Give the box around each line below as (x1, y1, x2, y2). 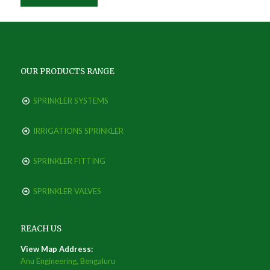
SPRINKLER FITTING (33, 156, 105, 166)
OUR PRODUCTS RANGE (20, 66, 115, 77)
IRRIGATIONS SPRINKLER (33, 126, 124, 136)
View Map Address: (20, 244, 93, 254)
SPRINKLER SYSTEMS (33, 96, 108, 105)
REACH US (20, 224, 61, 234)
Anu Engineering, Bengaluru (20, 256, 115, 266)
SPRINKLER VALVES (33, 186, 101, 196)
